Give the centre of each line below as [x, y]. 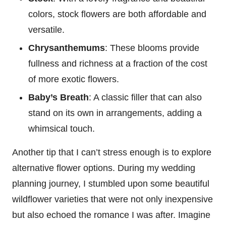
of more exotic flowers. [74, 79]
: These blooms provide [152, 48]
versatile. [46, 30]
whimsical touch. [62, 128]
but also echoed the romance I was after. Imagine [111, 215]
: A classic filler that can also [145, 97]
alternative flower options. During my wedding [104, 168]
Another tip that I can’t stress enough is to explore [112, 152]
